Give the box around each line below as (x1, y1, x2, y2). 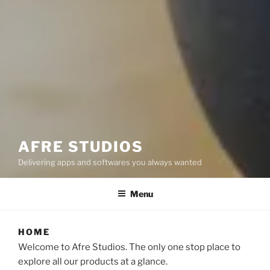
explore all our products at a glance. (18, 256, 168, 267)
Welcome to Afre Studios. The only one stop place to (18, 241, 240, 253)
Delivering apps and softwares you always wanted (18, 157, 202, 167)
